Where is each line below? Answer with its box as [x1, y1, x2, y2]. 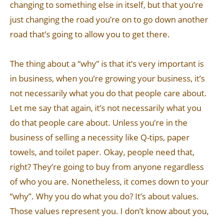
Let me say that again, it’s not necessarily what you [10, 102, 201, 113]
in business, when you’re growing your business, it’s [10, 73, 205, 84]
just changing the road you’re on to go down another [10, 14, 208, 25]
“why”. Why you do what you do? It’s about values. [10, 191, 199, 202]
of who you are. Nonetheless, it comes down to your [10, 176, 209, 187]
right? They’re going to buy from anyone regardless [10, 161, 204, 172]
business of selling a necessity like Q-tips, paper [10, 132, 190, 143]
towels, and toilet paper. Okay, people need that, [10, 146, 194, 158]
